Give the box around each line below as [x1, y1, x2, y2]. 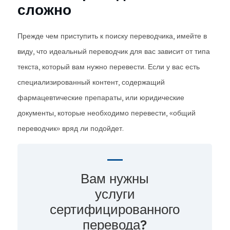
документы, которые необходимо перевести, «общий [17, 108, 196, 118]
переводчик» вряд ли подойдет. [17, 124, 124, 133]
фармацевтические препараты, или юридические [17, 93, 184, 102]
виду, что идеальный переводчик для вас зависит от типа [17, 47, 210, 56]
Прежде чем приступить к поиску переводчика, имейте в [17, 31, 207, 41]
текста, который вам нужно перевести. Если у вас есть [17, 62, 200, 71]
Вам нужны [81, 170, 149, 187]
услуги [94, 185, 135, 202]
